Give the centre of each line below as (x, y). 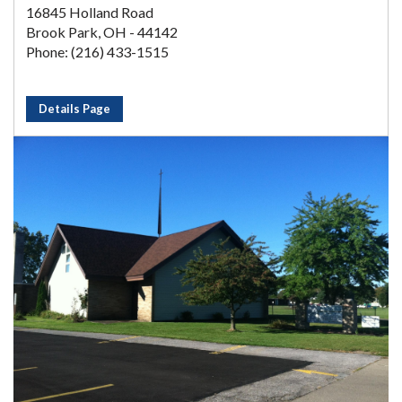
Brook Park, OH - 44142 (102, 32)
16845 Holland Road (90, 13)
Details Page (74, 109)
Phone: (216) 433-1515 (97, 52)
